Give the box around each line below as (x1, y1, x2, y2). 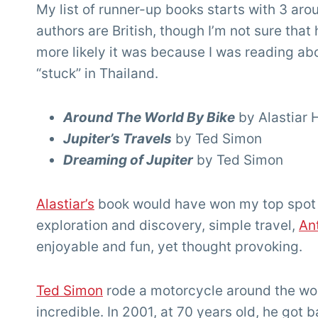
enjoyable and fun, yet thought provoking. (36, 238, 302, 256)
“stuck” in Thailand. (36, 65, 158, 82)
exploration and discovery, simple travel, (36, 217, 299, 234)
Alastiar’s (36, 196, 94, 213)
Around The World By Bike (63, 109, 235, 126)
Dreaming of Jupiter (63, 152, 193, 169)
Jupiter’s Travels (63, 131, 172, 148)
